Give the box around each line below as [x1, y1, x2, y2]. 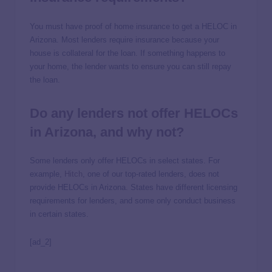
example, [30, 169, 64, 179]
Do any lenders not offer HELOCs [30, 105, 238, 121]
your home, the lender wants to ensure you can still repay [30, 61, 231, 71]
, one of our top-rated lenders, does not [83, 169, 219, 179]
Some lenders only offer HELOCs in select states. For [30, 156, 220, 166]
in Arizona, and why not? [30, 124, 184, 140]
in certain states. [30, 209, 89, 219]
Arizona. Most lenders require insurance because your [30, 35, 219, 44]
